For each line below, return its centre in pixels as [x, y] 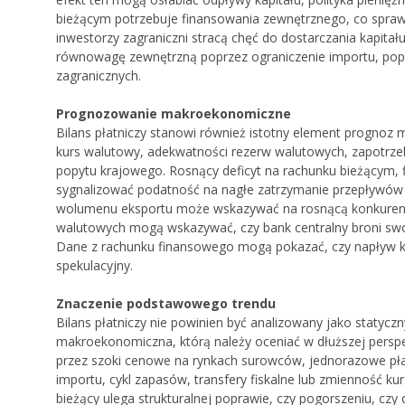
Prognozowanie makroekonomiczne [174, 114]
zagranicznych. [99, 76]
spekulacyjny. [94, 266]
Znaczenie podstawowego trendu [166, 304]
